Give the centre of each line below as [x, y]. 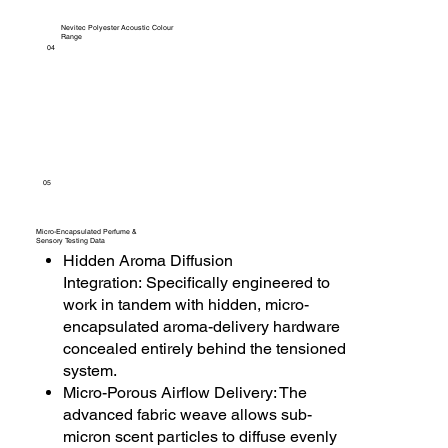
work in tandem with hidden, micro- [186, 305]
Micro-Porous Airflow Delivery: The [185, 393]
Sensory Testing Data [71, 241]
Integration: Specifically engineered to [197, 283]
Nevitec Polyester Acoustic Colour [116, 27]
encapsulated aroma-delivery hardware [202, 327]
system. [90, 371]
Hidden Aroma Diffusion [148, 261]
